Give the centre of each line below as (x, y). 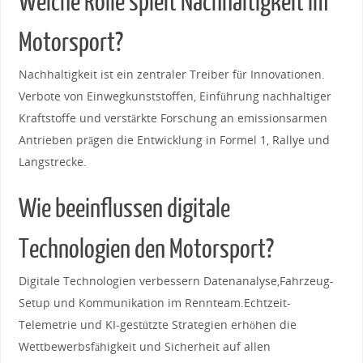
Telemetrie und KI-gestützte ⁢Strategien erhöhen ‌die (157, 324)
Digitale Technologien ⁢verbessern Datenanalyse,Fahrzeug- (176, 280)
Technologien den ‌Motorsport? (146, 249)
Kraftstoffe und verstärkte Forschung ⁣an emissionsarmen (173, 117)
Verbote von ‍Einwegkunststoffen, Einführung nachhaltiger (175, 96)
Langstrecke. (52, 161)
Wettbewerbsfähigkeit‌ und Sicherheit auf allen (144, 346)
